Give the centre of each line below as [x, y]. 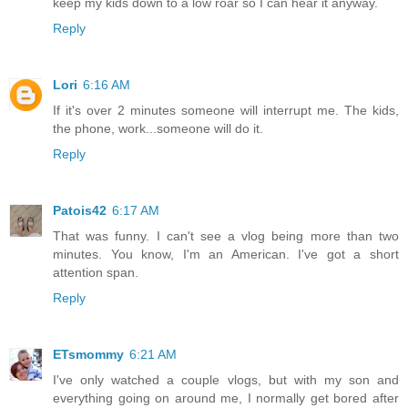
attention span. [96, 272]
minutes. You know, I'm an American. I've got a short [226, 254]
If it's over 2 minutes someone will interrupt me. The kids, [226, 110]
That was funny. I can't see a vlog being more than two [226, 235]
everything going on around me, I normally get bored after [226, 398]
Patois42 [80, 210]
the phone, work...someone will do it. [158, 128]
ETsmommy [88, 354]
